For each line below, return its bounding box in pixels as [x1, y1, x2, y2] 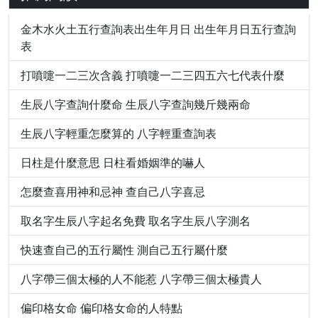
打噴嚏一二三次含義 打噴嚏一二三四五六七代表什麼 [21, 67, 285, 83]
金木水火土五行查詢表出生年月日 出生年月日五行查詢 [21, 21, 296, 37]
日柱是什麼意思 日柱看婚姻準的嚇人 [21, 155, 205, 170]
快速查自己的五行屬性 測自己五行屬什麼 [21, 242, 228, 258]
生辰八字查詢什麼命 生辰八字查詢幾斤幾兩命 [21, 97, 251, 112]
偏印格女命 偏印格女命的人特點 [21, 300, 182, 316]
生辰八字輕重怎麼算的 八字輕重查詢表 [21, 126, 216, 141]
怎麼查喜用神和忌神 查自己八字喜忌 [21, 184, 205, 199]
